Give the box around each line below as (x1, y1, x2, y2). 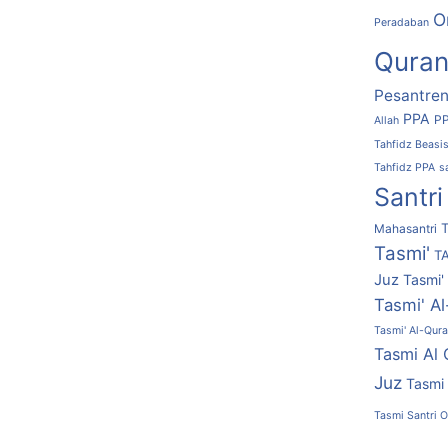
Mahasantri (374, 220, 437, 236)
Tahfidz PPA (374, 160, 435, 174)
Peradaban (374, 15, 429, 29)
